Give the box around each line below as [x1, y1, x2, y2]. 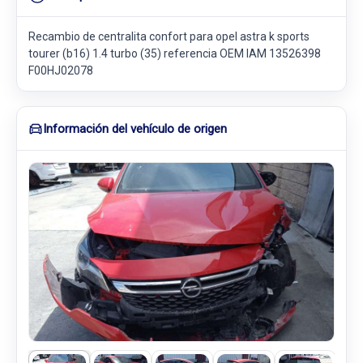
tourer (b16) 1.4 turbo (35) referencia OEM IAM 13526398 [28, 47, 321, 60]
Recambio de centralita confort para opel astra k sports [28, 30, 310, 43]
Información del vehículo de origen [43, 121, 227, 136]
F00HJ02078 [28, 64, 93, 77]
